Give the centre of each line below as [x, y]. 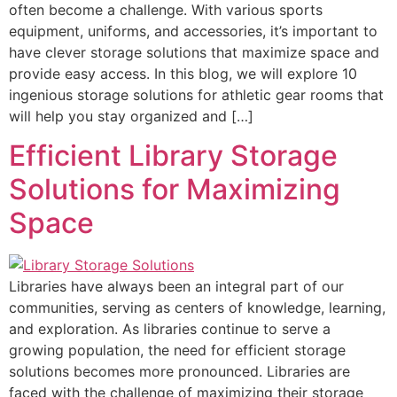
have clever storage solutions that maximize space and [194, 52]
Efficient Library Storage [173, 156]
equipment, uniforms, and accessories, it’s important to [193, 31]
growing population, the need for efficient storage [177, 350]
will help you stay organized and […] [131, 116]
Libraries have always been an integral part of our [176, 287]
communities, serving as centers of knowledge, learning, [197, 308]
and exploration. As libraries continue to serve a [170, 329]
